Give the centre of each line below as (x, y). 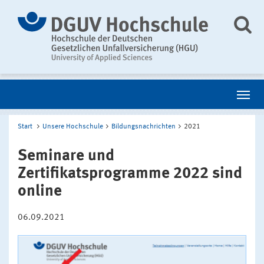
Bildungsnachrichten (143, 127)
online (40, 191)
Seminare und (66, 156)
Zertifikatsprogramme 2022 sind (130, 174)
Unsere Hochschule (73, 127)
